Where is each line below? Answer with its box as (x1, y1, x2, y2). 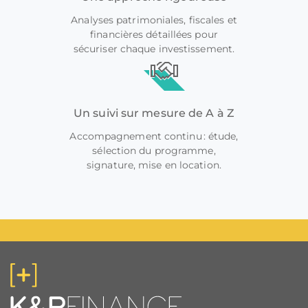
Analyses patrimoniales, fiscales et (71, 14, 237, 26)
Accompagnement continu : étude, (69, 130, 239, 142)
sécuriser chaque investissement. (73, 43, 235, 55)
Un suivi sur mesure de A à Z (74, 107, 234, 120)
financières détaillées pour (90, 28, 218, 41)
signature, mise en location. (87, 159, 221, 171)
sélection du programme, (92, 144, 216, 157)
